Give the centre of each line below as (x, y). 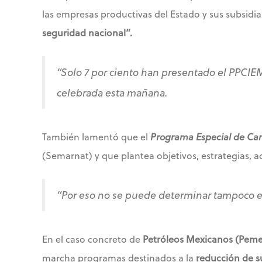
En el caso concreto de (92, 239)
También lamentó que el (96, 137)
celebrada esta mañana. (112, 93)
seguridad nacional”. (87, 33)
